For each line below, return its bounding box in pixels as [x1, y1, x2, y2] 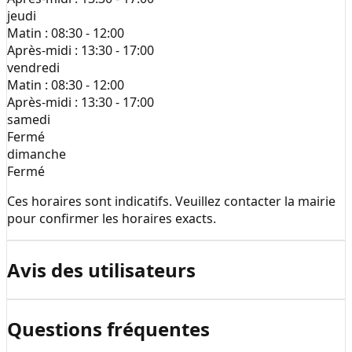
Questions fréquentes [7, 316, 210, 343]
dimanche [7, 145, 66, 163]
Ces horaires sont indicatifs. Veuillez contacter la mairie [7, 192, 335, 211]
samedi [7, 111, 50, 129]
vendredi [7, 59, 60, 77]
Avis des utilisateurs [7, 257, 196, 284]
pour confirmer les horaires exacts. [7, 210, 216, 228]
